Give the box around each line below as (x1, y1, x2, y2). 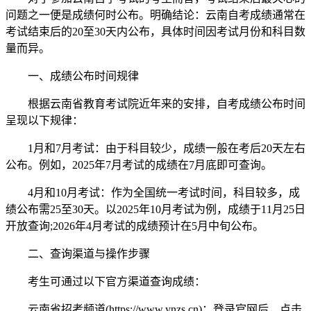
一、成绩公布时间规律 (6, 69, 139, 82)
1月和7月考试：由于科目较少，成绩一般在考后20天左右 (6, 142, 305, 154)
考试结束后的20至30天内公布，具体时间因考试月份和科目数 (6, 25, 305, 37)
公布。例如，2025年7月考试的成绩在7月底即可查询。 (6, 158, 272, 171)
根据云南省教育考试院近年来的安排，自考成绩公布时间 (6, 97, 305, 110)
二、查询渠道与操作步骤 (6, 247, 150, 260)
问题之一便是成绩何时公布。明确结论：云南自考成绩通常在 (6, 8, 305, 21)
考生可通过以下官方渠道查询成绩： (6, 275, 205, 287)
